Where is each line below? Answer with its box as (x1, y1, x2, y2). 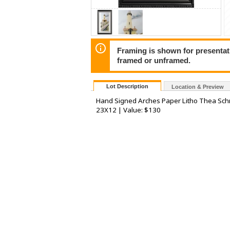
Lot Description (106, 83, 148, 90)
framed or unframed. (117, 56, 191, 65)
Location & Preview (171, 84, 224, 90)
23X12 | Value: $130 (96, 105, 161, 115)
